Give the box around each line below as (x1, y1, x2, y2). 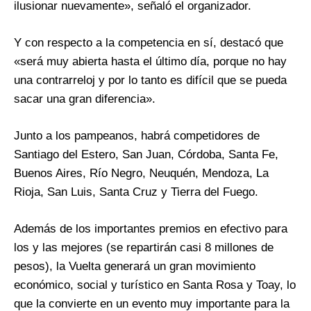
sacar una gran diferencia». (14, 92, 155, 106)
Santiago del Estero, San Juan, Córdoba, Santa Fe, (14, 148, 278, 162)
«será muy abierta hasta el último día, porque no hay (14, 55, 287, 69)
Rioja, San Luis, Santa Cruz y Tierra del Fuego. (14, 185, 258, 199)
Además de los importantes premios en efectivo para (14, 222, 287, 236)
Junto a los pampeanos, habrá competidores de (14, 129, 260, 143)
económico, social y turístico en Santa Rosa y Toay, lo (14, 278, 296, 292)
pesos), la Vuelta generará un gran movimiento (14, 260, 255, 274)
